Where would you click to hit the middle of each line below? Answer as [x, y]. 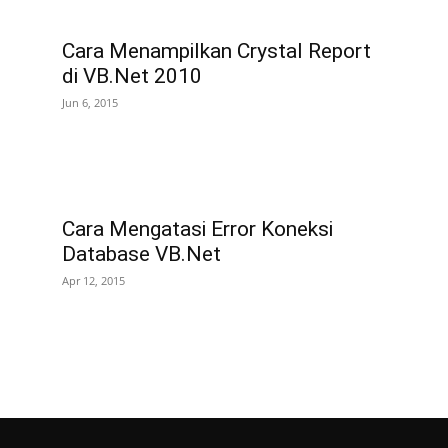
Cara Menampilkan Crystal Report [216, 50]
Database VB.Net [141, 253]
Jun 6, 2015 [90, 102]
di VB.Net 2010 [132, 75]
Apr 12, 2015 [93, 280]
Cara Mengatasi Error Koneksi [197, 228]
